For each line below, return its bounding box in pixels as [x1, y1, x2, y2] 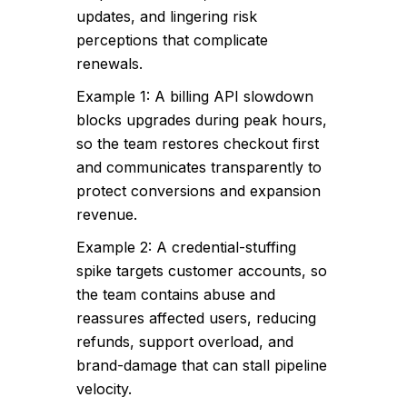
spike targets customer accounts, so [76, 262, 328, 280]
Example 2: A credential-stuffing [76, 238, 297, 256]
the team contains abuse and [76, 285, 276, 303]
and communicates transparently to [76, 158, 323, 176]
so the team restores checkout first [76, 134, 320, 153]
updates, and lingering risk [76, 7, 258, 25]
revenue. [76, 205, 138, 223]
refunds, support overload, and [76, 333, 294, 351]
